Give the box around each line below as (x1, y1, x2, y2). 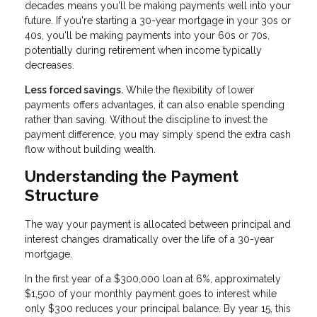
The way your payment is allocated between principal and (25, 219, 291, 231)
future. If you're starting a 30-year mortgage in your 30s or (25, 15, 291, 27)
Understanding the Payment (25, 167, 238, 186)
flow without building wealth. (25, 144, 156, 156)
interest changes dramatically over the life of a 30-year (25, 234, 274, 246)
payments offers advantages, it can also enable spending (25, 99, 284, 111)
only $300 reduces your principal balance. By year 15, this (25, 303, 291, 315)
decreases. (25, 59, 74, 71)
